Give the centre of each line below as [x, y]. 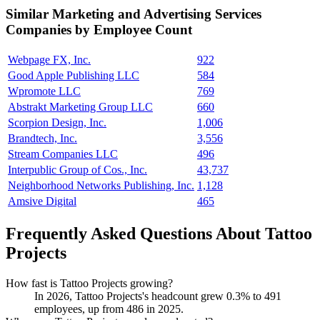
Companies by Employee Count [99, 30]
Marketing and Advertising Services [157, 14]
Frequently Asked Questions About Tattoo [159, 233]
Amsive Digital [42, 201]
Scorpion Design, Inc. [57, 123]
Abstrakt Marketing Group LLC [80, 107]
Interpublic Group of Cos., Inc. [77, 170]
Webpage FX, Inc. [49, 60]
